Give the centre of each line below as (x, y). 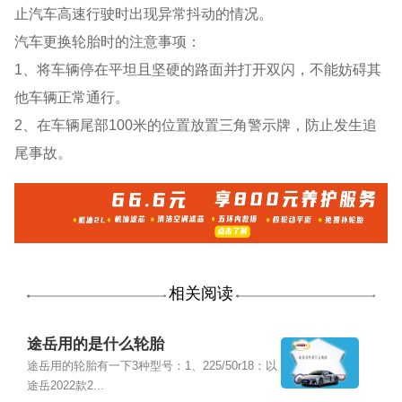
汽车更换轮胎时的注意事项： (108, 42)
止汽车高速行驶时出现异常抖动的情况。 (144, 14)
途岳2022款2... (65, 386)
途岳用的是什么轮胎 (95, 345)
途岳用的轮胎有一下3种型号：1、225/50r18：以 (152, 367)
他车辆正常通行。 (72, 97)
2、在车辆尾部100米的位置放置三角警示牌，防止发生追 (196, 125)
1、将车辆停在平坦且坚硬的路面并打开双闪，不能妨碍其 (198, 70)
